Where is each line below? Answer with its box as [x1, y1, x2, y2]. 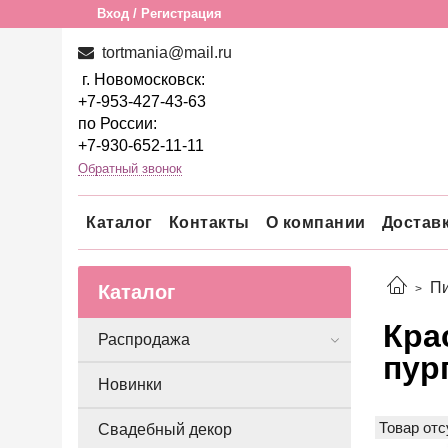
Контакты [168, 213, 250, 231]
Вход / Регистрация [97, 6, 223, 21]
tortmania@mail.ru [98, 44, 232, 61]
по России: [78, 115, 157, 132]
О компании [265, 213, 366, 231]
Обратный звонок [78, 161, 182, 176]
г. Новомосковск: [78, 71, 205, 88]
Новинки [98, 375, 162, 393]
